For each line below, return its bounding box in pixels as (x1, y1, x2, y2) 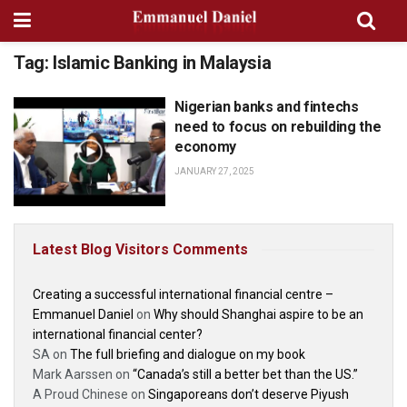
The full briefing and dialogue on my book (70, 346, 305, 362)
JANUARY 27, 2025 (174, 166, 255, 176)
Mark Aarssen (33, 366, 113, 382)
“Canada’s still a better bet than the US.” (133, 366, 358, 382)
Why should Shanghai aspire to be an (154, 306, 363, 322)
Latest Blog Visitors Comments (33, 240, 248, 258)
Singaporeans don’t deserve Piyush (148, 386, 349, 402)
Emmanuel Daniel (33, 306, 134, 322)
